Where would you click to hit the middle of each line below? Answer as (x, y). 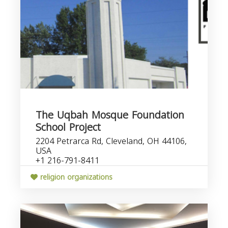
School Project (68, 127)
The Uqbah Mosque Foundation (110, 115)
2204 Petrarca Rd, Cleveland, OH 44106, (111, 141)
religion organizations (75, 177)
